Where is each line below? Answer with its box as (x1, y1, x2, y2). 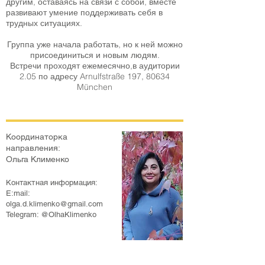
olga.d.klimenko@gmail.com (6, 199, 103, 208)
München (77, 82, 112, 92)
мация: (73, 178, 98, 187)
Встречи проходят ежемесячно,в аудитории (9, 60, 180, 71)
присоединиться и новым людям (30, 50, 157, 60)
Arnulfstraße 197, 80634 (80, 71, 170, 82)
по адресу (38, 71, 80, 82)
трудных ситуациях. (6, 18, 82, 28)
